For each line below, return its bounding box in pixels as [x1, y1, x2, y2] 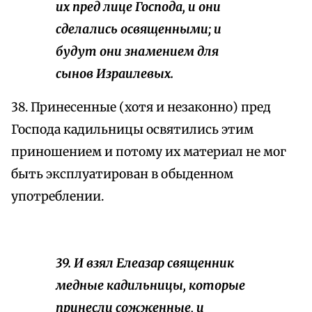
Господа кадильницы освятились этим [11, 122, 253, 138]
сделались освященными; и [56, 22, 221, 38]
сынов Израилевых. [56, 66, 173, 82]
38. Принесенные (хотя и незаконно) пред [11, 100, 271, 116]
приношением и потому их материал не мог [11, 144, 286, 160]
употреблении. [11, 189, 104, 205]
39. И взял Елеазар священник [56, 256, 234, 272]
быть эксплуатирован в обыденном [11, 166, 233, 182]
